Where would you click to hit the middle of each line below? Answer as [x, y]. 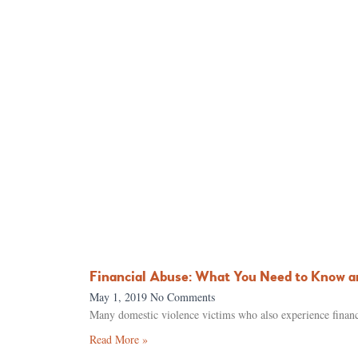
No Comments [183, 296]
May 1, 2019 [120, 296]
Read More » [119, 339]
